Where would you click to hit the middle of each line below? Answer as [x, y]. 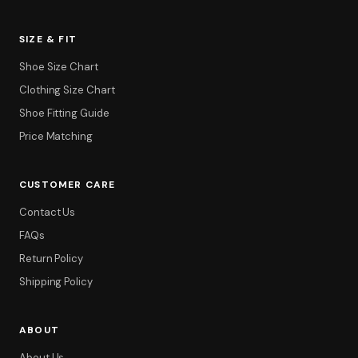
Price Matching [56, 137]
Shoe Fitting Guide [64, 113]
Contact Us [48, 213]
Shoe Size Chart [59, 67]
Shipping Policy [56, 282]
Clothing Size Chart [67, 90]
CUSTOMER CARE [68, 185]
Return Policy [52, 259]
